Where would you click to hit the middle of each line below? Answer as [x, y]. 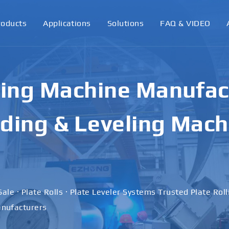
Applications [67, 23]
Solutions [125, 23]
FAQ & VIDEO [185, 23]
